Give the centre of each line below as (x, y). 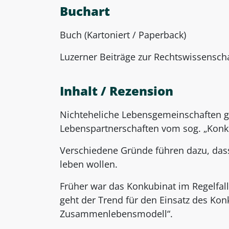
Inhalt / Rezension (117, 90)
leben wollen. (89, 164)
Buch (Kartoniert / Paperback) (123, 35)
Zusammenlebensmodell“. (116, 214)
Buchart (85, 11)
